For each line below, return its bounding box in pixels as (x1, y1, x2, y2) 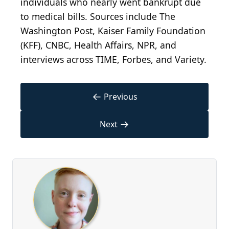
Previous (103, 91, 138, 103)
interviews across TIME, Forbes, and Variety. (20, 53, 207, 66)
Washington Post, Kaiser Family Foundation (20, 25, 205, 37)
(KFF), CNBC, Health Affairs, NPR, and (20, 39, 176, 52)
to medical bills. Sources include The (20, 10, 175, 23)
